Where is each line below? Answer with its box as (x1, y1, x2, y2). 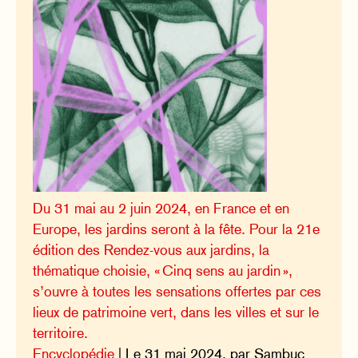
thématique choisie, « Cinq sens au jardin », (33, 262, 293, 279)
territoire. (33, 324, 89, 341)
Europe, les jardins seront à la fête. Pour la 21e (33, 221, 320, 237)
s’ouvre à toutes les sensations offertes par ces (33, 283, 322, 300)
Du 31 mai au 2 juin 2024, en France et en (33, 200, 290, 217)
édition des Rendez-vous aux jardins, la (33, 241, 270, 258)
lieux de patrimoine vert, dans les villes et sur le (33, 304, 320, 320)
